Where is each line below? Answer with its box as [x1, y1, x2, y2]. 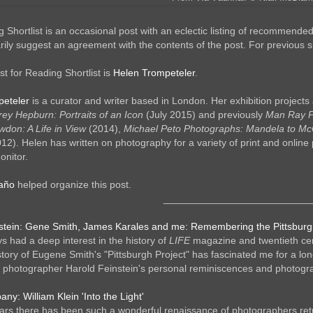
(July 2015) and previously [143, 109, 265, 121]
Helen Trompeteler [113, 67, 195, 79]
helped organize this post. [15, 179, 131, 191]
